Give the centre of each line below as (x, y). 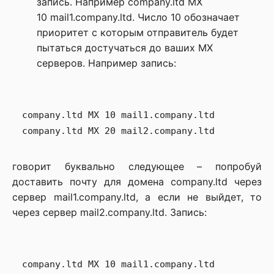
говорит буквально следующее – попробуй (137, 166)
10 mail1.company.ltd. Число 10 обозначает (138, 17)
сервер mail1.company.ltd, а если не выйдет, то (137, 197)
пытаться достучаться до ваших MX (125, 48)
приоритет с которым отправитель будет (138, 32)
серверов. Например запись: (106, 63)
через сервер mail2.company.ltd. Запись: (109, 212)
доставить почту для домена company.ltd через (137, 182)
